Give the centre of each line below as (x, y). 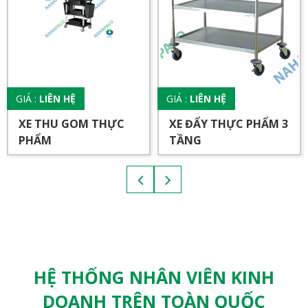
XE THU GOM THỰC (71, 123)
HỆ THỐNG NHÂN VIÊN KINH (154, 277)
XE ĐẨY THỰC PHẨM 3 (229, 123)
